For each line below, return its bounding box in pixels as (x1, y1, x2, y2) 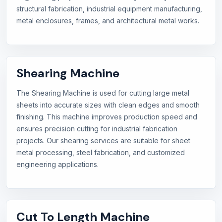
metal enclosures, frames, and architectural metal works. (16, 16, 199, 25)
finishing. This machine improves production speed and (16, 112, 197, 121)
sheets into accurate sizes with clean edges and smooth (16, 101, 200, 110)
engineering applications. (16, 160, 99, 169)
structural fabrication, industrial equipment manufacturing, (16, 4, 202, 13)
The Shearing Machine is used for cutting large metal (16, 89, 189, 98)
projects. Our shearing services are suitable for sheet (16, 136, 190, 145)
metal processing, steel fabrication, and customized (16, 148, 185, 157)
